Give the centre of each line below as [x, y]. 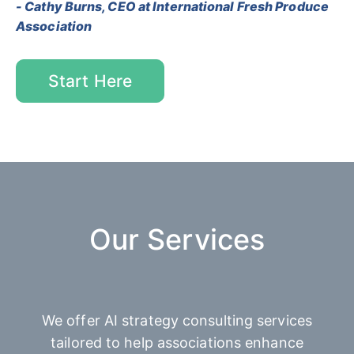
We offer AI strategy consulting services [177, 320]
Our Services [177, 239]
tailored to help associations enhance [177, 342]
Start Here [90, 81]
